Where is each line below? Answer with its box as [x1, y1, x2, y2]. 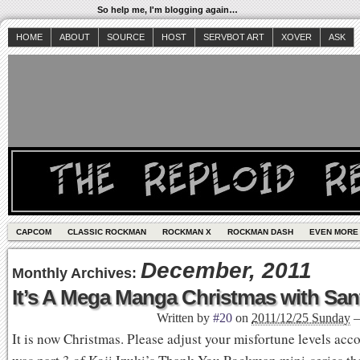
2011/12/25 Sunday [252, 311, 350, 325]
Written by [157, 311, 213, 325]
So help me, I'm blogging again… [97, 5, 238, 14]
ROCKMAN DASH [227, 227, 293, 236]
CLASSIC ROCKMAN [67, 227, 146, 236]
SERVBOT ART [203, 32, 264, 42]
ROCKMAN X [162, 227, 211, 236]
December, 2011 [141, 258, 312, 283]
